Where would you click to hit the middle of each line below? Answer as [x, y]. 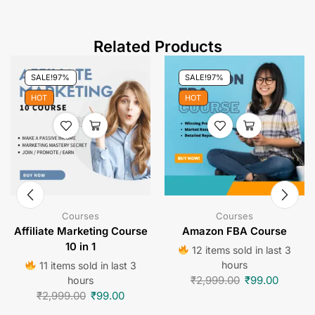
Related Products [157, 46]
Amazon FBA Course [234, 231]
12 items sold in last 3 [240, 250]
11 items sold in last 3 [86, 265]
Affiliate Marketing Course [81, 231]
